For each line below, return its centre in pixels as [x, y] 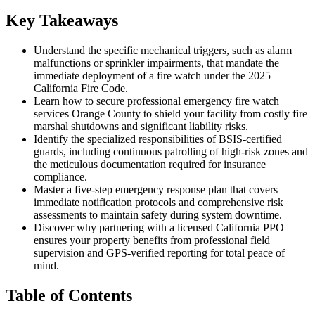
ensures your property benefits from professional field [152, 240]
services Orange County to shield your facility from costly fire [171, 113]
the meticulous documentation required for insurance [150, 164]
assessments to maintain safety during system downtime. [158, 214]
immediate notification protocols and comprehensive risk [159, 202]
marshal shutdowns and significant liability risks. [141, 126]
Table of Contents [69, 295]
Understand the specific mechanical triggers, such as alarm [163, 50]
